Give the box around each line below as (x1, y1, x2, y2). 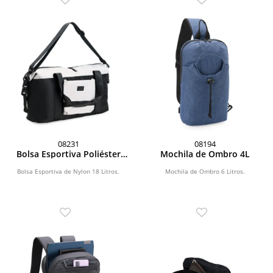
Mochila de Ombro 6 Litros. (165, 166, 245, 175)
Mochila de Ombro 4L (160, 147, 250, 160)
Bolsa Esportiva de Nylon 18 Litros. (17, 166, 119, 175)
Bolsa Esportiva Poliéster (16, 147, 121, 160)
